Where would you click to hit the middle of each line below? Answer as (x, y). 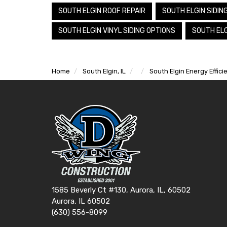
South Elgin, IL (104, 71)
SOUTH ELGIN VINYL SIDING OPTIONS (117, 30)
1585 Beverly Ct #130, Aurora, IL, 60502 (121, 190)
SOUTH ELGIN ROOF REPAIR (102, 11)
